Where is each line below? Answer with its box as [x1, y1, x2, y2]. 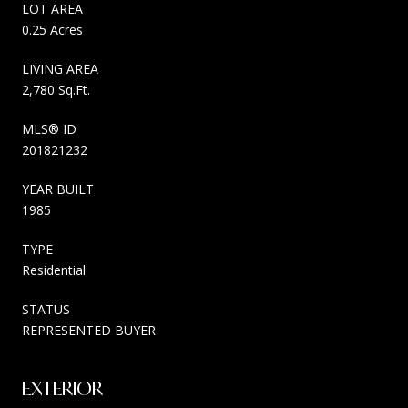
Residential [22, 260, 86, 279]
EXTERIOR [22, 375, 103, 401]
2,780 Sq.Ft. [22, 80, 90, 98]
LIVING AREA [22, 59, 98, 77]
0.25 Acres [22, 20, 83, 38]
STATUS [22, 300, 70, 318]
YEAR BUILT [22, 179, 94, 198]
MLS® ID [22, 119, 76, 138]
